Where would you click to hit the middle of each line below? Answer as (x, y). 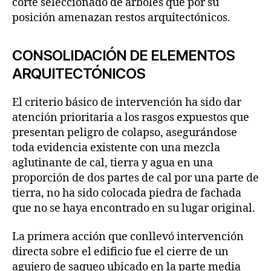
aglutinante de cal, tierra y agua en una (113, 163)
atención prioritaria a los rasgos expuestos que (131, 117)
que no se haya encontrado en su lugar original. (134, 208)
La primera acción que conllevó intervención (128, 237)
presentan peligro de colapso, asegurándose (125, 132)
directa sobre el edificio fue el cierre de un (120, 252)
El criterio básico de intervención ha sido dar (127, 102)
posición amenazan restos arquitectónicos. (121, 18)
